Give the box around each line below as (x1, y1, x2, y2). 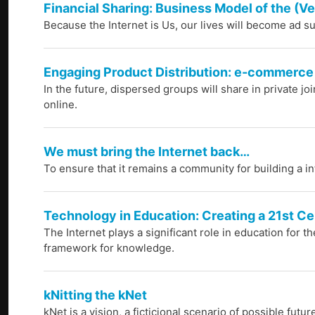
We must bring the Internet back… (44, 144, 250, 160)
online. (44, 98, 77, 112)
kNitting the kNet (44, 288, 147, 303)
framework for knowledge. (44, 241, 174, 255)
